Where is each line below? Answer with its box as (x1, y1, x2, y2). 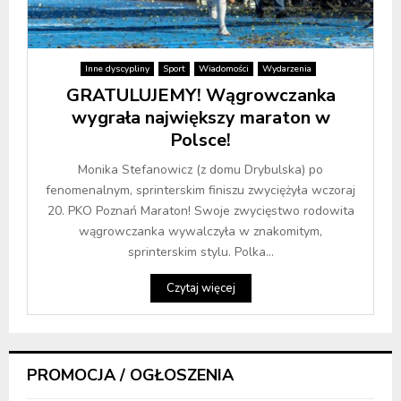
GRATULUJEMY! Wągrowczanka (65, 83, 336, 108)
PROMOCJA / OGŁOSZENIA (27, 364, 234, 387)
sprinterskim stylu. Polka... (127, 243, 274, 261)
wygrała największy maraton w (71, 106, 330, 131)
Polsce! (170, 128, 231, 153)
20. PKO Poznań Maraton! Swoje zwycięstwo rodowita (47, 202, 354, 220)
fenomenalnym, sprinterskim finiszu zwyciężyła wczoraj (46, 182, 355, 200)
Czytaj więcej (166, 280, 235, 297)
